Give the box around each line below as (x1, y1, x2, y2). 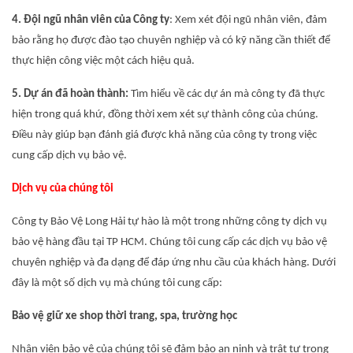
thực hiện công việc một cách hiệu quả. (12, 55, 195, 67)
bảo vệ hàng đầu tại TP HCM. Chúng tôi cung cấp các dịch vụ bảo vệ (12, 236, 327, 248)
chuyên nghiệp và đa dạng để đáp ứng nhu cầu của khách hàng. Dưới (12, 257, 336, 269)
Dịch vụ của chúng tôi (12, 183, 113, 195)
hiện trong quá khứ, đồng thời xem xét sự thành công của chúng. (12, 109, 318, 121)
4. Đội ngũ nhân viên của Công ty (12, 14, 169, 26)
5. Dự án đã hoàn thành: (12, 88, 128, 100)
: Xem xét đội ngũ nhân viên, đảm (169, 14, 327, 26)
